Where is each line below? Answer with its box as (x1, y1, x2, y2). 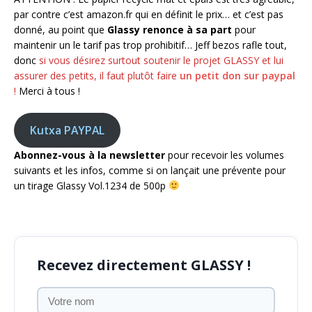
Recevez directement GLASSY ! (37, 256, 251, 275)
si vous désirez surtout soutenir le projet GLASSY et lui (39, 54, 283, 68)
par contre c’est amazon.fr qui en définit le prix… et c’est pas (14, 8, 283, 22)
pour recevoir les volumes (165, 148, 284, 162)
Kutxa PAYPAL (29, 122, 104, 138)
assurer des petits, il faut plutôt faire (14, 69, 180, 83)
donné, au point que (14, 23, 107, 37)
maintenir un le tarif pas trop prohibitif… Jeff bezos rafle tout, (14, 38, 287, 52)
